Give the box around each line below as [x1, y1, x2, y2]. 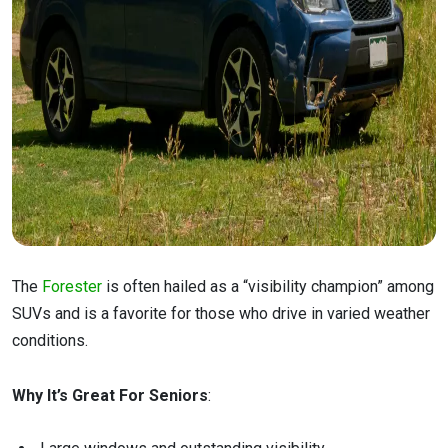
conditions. [12, 331, 88, 351]
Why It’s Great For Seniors [12, 385, 208, 405]
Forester [42, 277, 102, 297]
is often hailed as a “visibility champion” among [102, 277, 434, 297]
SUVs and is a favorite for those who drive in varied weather [12, 304, 430, 324]
